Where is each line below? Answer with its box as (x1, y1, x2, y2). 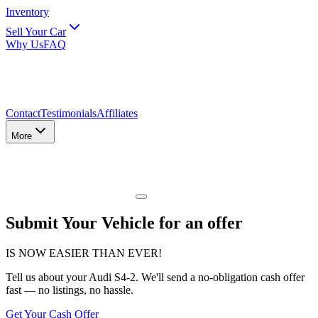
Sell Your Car (6, 26, 66, 38)
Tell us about (6, 270, 66, 283)
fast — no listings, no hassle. (6, 283, 133, 296)
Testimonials (40, 107, 97, 119)
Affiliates (97, 107, 138, 119)
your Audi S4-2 (66, 270, 136, 283)
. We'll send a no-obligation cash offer (136, 270, 305, 283)
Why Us (6, 38, 43, 50)
